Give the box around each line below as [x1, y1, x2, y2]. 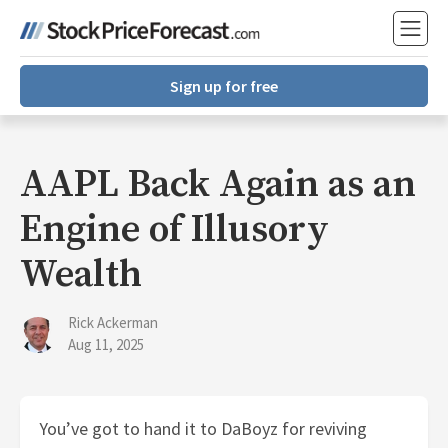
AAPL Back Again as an [20, 161, 416, 209]
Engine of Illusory [20, 206, 329, 254]
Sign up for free [170, 76, 278, 96]
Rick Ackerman [68, 313, 158, 332]
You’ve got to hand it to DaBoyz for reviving [39, 417, 368, 441]
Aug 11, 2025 [68, 335, 144, 354]
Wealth [20, 251, 142, 299]
